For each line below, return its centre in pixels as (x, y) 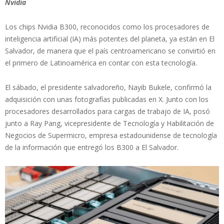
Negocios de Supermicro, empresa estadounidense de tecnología (111, 135)
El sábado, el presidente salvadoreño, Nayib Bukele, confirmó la (108, 87)
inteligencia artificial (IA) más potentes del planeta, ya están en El (110, 38)
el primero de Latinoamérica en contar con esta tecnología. (101, 62)
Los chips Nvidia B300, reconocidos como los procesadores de (107, 26)
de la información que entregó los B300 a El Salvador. (92, 147)
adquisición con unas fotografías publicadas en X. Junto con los (107, 99)
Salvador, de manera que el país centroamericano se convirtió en (110, 50)
